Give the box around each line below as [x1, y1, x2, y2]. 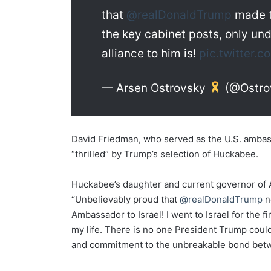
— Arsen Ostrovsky [102, 80, 209, 95]
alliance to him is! [102, 46, 199, 60]
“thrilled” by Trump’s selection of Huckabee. [71, 148, 258, 160]
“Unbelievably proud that [71, 193, 180, 205]
